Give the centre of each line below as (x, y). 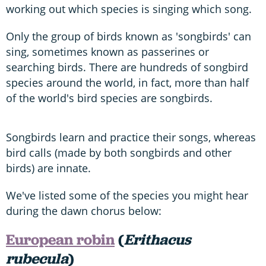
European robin (60, 240)
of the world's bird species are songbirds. (109, 98)
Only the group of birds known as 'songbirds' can (129, 37)
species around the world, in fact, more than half (127, 83)
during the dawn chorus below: (84, 211)
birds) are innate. (48, 168)
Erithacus (158, 240)
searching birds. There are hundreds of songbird (127, 67)
